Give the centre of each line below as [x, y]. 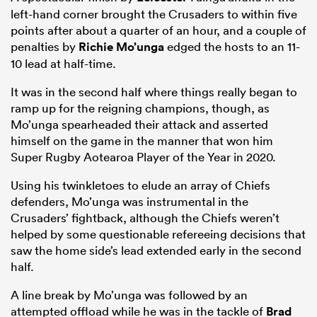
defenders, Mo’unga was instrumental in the [129, 201]
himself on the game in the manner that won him [142, 140]
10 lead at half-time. [63, 63]
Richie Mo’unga [121, 46]
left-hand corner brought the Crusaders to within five [154, 13]
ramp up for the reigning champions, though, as [140, 108]
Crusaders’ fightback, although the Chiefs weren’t [145, 217]
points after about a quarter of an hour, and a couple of [158, 30]
